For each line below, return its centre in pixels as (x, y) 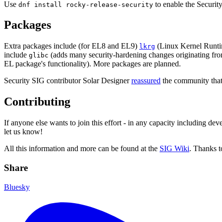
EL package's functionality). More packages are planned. (92, 64)
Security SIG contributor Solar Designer (68, 81)
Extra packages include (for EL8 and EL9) (72, 46)
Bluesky (17, 187)
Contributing (37, 102)
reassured (146, 81)
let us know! (23, 132)
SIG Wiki (174, 149)
